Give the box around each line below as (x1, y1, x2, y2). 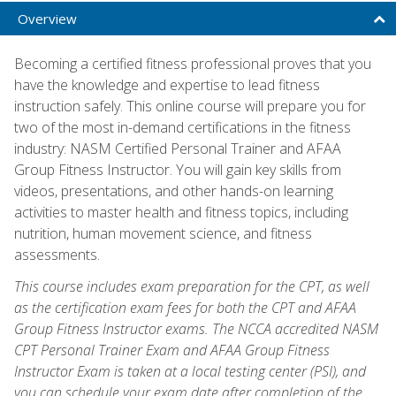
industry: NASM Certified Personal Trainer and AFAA (14, 138, 341, 158)
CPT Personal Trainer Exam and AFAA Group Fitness (14, 339, 330, 360)
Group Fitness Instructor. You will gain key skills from (14, 159, 341, 179)
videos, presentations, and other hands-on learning (14, 180, 333, 201)
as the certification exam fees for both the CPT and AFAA (14, 297, 356, 317)
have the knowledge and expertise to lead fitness (14, 74, 320, 95)
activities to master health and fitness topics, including (14, 202, 348, 222)
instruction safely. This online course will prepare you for (14, 95, 366, 116)
